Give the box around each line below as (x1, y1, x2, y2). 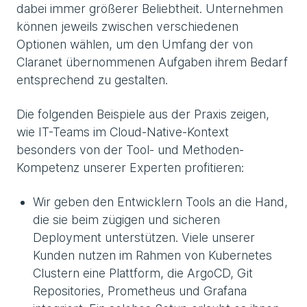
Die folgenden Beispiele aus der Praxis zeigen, (16, 106, 269, 121)
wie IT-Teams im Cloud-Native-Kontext (16, 124, 229, 139)
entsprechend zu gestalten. (16, 72, 168, 87)
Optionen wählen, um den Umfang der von (16, 36, 253, 51)
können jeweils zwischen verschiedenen (16, 19, 238, 34)
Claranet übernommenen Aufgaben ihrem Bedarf (16, 54, 288, 69)
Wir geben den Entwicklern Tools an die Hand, (33, 194, 288, 209)
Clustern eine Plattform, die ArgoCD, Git (33, 265, 253, 280)
